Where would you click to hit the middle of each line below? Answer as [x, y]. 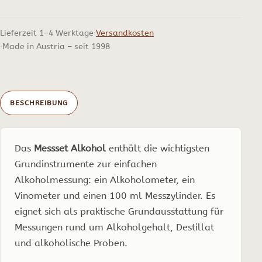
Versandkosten [125, 33]
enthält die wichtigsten [158, 149]
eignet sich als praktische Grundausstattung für [119, 212]
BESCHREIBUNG [39, 103]
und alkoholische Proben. [71, 243]
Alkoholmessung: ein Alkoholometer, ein [105, 180]
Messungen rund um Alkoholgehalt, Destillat [114, 227]
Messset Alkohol [70, 149]
